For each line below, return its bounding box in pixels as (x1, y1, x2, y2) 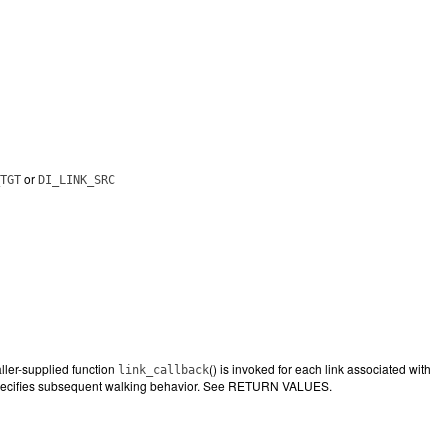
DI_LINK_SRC (38, 173, 115, 187)
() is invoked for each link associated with (209, 360, 431, 377)
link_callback (118, 363, 209, 377)
